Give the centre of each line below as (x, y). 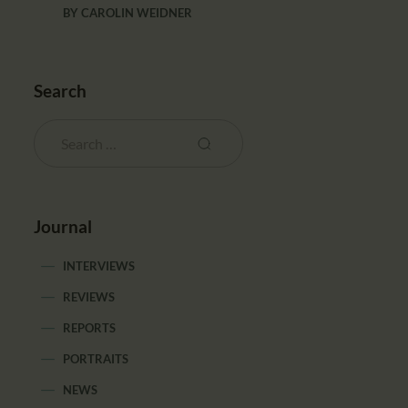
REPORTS (90, 328)
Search (61, 90)
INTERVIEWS (99, 266)
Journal (63, 227)
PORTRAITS (96, 359)
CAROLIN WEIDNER (137, 12)
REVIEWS (89, 297)
